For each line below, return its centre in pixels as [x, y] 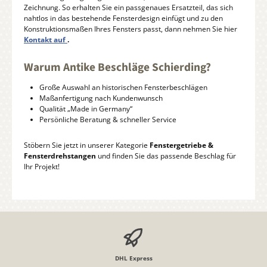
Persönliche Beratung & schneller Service [108, 119]
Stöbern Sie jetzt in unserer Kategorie [87, 145]
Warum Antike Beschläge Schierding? [117, 67]
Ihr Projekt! [42, 167]
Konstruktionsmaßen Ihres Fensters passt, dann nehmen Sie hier [131, 29]
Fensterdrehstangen [60, 156]
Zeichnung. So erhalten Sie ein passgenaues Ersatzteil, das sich [128, 8]
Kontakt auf [46, 40]
